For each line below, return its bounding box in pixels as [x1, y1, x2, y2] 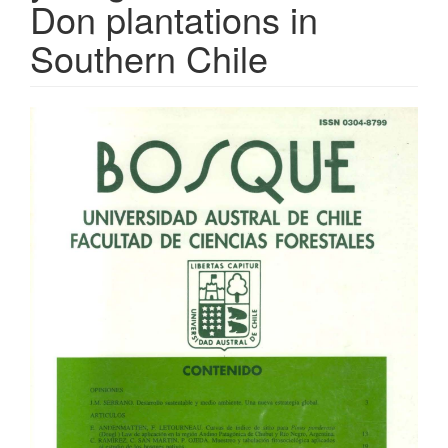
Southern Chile [30, 31, 268, 83]
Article [29, 100, 114, 144]
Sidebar [29, 133, 134, 177]
